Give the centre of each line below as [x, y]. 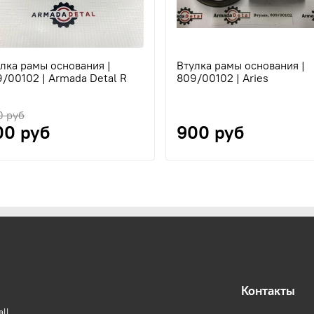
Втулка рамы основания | [240, 66]
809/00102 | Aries [222, 78]
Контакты [268, 291]
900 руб [210, 133]
